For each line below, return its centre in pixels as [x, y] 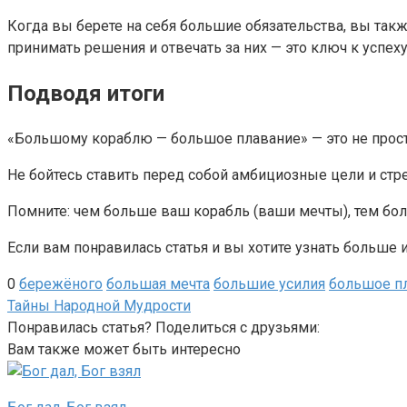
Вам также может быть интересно [124, 349]
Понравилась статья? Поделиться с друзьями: [164, 327]
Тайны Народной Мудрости [99, 305]
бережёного [61, 283]
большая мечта [158, 283]
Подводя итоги [86, 93]
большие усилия [269, 283]
